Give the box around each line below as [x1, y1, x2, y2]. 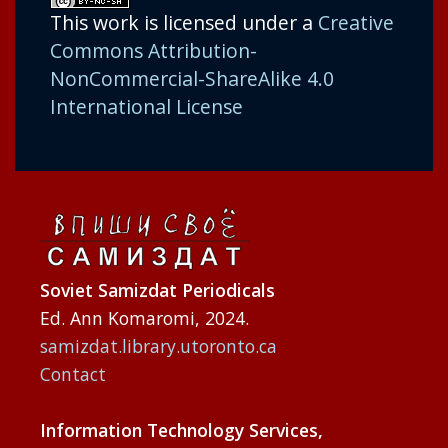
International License [50, 93, 243, 121]
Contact [40, 362, 106, 387]
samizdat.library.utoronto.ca [40, 334, 277, 359]
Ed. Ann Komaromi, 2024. [40, 306, 249, 331]
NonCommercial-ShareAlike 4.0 [50, 65, 334, 93]
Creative [318, 9, 394, 37]
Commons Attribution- [50, 37, 257, 65]
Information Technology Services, [40, 418, 323, 443]
